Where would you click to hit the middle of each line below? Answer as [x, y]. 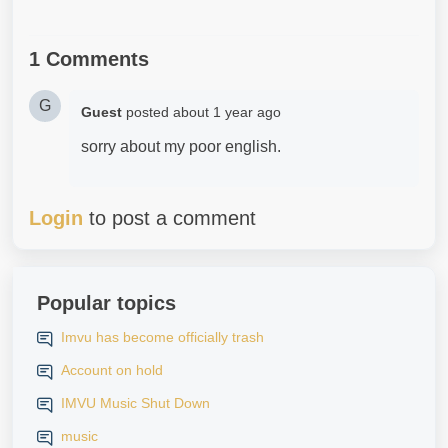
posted [149, 112]
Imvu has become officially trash [162, 337]
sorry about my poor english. [183, 146]
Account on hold [112, 370]
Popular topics [106, 303]
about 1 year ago [227, 112]
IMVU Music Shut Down [135, 403]
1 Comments [89, 59]
